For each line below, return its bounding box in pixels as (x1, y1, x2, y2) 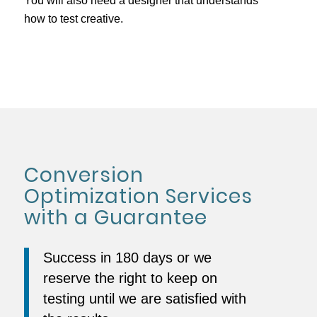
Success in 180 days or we (43, 249, 212, 265)
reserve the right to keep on (43, 270, 217, 286)
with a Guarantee (24, 204, 207, 232)
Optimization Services (24, 183, 253, 211)
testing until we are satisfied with (43, 290, 246, 306)
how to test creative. (23, 12, 123, 25)
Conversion (24, 161, 144, 190)
